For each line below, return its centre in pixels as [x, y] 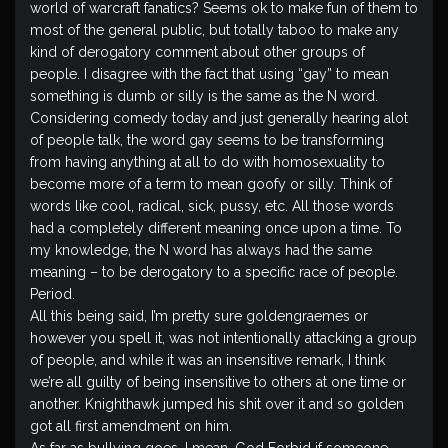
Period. [52, 294]
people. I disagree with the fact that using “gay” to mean [209, 74]
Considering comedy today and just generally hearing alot [219, 118]
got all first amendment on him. [131, 426]
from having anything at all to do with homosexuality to [207, 162]
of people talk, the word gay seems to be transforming [207, 140]
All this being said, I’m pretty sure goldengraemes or [199, 316]
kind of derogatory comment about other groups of [197, 52]
